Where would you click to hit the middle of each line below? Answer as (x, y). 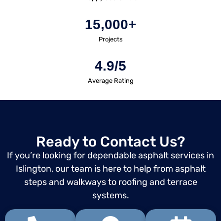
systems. (110, 196)
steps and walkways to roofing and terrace (110, 182)
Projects (110, 39)
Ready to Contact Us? (110, 142)
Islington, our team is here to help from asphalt (110, 169)
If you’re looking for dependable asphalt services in (110, 156)
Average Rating (110, 81)
